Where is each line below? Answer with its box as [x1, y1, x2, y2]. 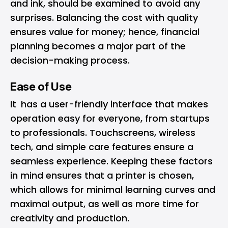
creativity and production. [10, 212, 129, 224]
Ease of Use [10, 80, 72, 93]
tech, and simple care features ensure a [10, 140, 193, 153]
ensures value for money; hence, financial [10, 25, 199, 38]
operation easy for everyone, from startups [10, 112, 210, 125]
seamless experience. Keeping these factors [10, 155, 213, 167]
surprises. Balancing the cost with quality [10, 11, 203, 24]
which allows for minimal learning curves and [10, 183, 215, 196]
